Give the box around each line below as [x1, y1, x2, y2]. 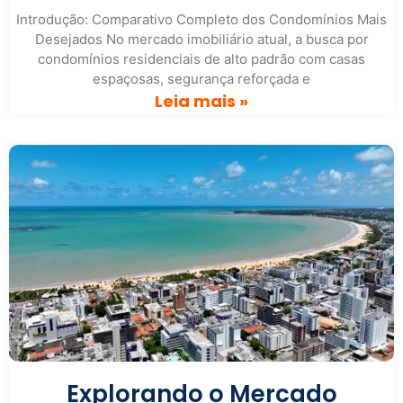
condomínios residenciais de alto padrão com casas [38, 50, 365, 68]
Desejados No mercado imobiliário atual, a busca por [34, 31, 369, 49]
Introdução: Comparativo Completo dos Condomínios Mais [16, 11, 387, 29]
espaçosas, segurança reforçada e [93, 70, 310, 88]
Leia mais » [155, 90, 248, 113]
